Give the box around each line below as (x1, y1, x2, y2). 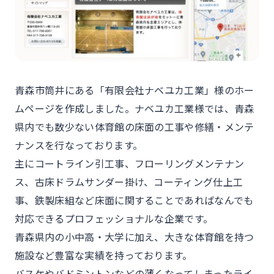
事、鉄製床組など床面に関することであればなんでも (15, 192, 254, 207)
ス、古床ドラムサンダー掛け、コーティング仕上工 (15, 174, 243, 189)
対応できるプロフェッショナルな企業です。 (15, 210, 213, 226)
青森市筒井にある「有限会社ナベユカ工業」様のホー (15, 82, 254, 97)
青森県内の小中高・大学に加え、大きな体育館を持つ (15, 229, 254, 244)
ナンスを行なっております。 (15, 137, 143, 152)
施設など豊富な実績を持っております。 (15, 247, 193, 262)
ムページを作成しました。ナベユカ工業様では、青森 (15, 100, 254, 116)
